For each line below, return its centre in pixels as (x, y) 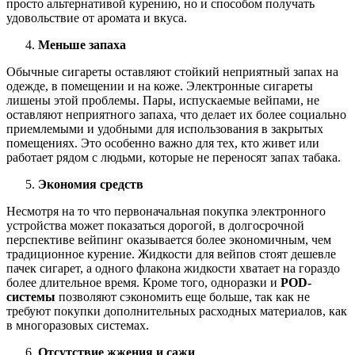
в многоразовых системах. (78, 325)
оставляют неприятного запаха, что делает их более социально (176, 114)
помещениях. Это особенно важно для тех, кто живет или (163, 143)
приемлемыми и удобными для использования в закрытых (165, 128)
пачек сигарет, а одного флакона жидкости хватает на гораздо (173, 268)
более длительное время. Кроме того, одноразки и (143, 282)
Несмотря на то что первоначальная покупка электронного (166, 211)
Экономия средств (91, 184)
